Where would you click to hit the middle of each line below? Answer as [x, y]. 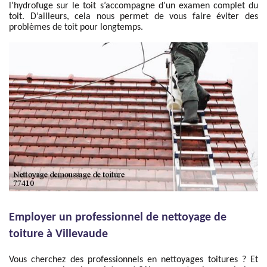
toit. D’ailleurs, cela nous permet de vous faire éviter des [133, 17]
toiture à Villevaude [58, 234]
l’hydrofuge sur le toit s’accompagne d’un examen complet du [133, 6]
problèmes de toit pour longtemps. [76, 27]
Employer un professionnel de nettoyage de [118, 218]
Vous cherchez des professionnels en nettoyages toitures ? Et [133, 260]
